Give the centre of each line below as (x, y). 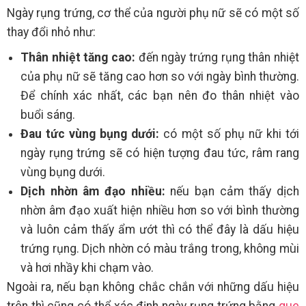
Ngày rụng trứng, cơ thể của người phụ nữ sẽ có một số (153, 13)
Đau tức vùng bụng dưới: (90, 134)
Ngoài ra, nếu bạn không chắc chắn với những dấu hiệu (153, 287)
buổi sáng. (48, 114)
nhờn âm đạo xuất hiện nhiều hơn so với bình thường (160, 210)
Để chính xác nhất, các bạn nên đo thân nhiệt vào (160, 95)
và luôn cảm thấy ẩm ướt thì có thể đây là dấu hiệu (160, 229)
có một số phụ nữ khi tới (229, 134)
